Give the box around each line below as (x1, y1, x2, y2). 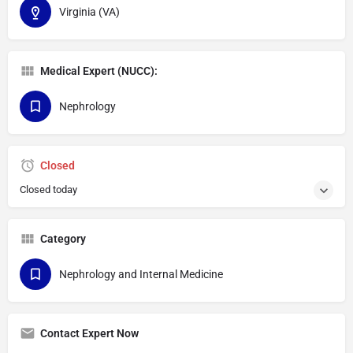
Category (40, 232, 86, 245)
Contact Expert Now (40, 327, 139, 340)
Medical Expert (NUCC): (40, 65, 158, 77)
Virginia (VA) (59, 6, 120, 18)
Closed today (20, 184, 77, 195)
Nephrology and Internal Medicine (59, 268, 223, 281)
